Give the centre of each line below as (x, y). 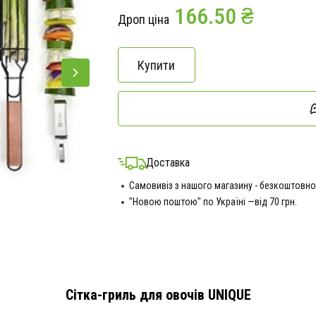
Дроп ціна (143, 19)
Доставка (168, 163)
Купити (156, 65)
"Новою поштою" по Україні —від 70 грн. (213, 202)
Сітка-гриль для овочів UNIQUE (158, 295)
